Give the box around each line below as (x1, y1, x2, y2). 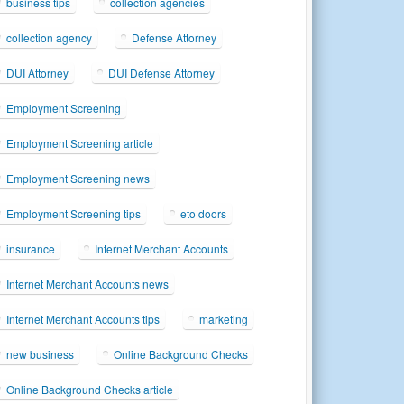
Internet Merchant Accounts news (6, 275, 170, 291)
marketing (199, 310, 249, 326)
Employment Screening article (6, 134, 154, 151)
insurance (6, 240, 56, 256)
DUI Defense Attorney (108, 64, 216, 80)
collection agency (6, 29, 93, 45)
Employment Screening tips (6, 205, 142, 221)
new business (6, 345, 75, 362)
